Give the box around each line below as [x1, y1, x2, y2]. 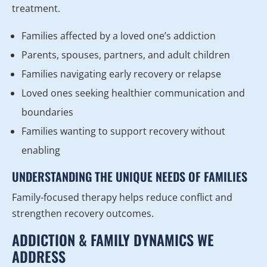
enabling [21, 144, 60, 157]
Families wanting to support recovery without [21, 125, 225, 138]
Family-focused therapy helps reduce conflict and [12, 191, 232, 204]
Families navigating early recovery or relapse [21, 67, 221, 81]
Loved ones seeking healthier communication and [21, 86, 245, 100]
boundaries [21, 105, 73, 119]
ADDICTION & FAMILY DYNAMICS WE [12, 229, 214, 251]
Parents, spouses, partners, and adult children [21, 48, 230, 62]
